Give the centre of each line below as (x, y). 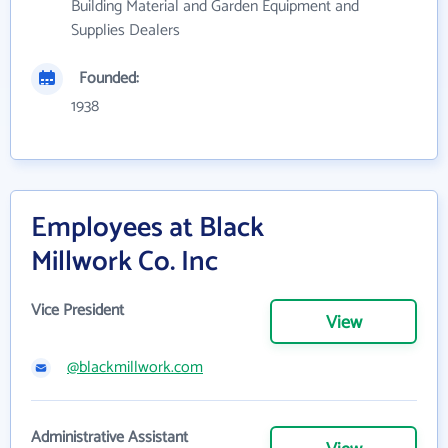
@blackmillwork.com (135, 367)
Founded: (109, 78)
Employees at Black (147, 227)
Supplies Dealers (125, 30)
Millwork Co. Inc (124, 261)
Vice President (77, 310)
